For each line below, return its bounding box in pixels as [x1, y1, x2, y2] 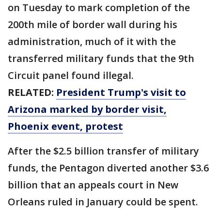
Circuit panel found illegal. [8, 69, 134, 82]
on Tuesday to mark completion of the [8, 1, 190, 14]
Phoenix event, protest [8, 120, 123, 133]
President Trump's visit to [56, 86, 186, 99]
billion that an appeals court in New [8, 178, 178, 191]
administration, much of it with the [8, 35, 176, 48]
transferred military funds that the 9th [8, 52, 194, 65]
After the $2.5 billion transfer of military [8, 144, 199, 157]
